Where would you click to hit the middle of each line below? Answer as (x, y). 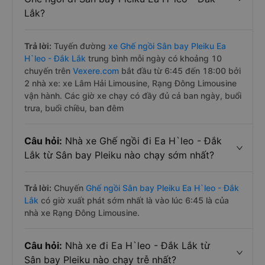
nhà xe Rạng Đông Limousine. (82, 213)
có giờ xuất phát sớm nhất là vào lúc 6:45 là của (134, 200)
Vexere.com (97, 71)
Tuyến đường (80, 46)
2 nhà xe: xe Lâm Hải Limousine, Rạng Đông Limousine (130, 83)
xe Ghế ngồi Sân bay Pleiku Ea (167, 46)
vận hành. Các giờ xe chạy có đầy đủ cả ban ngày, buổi (133, 96)
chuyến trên (49, 71)
